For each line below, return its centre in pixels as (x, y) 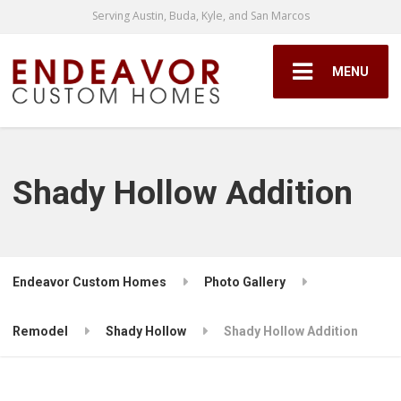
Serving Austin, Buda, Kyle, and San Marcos (200, 16)
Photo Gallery (245, 282)
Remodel (41, 332)
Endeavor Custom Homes (90, 282)
